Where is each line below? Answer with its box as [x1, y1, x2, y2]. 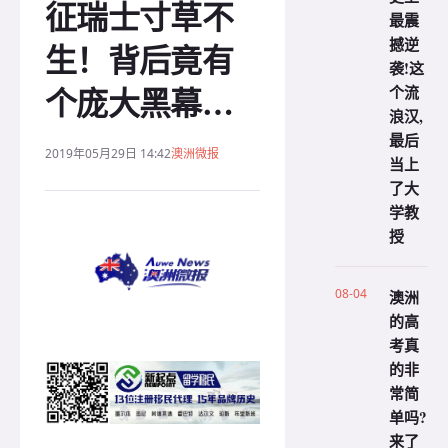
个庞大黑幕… [45, 79, 234, 126]
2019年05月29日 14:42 [45, 145, 171, 162]
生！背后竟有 [45, 36, 234, 83]
